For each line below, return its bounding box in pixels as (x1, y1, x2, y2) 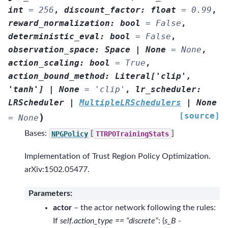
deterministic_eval (8, 32, 100, 42)
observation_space (8, 45, 95, 55)
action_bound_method (8, 71, 105, 81)
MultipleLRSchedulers (79, 98, 181, 108)
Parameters (28, 189, 70, 198)
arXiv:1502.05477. (24, 165, 90, 174)
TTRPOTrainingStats (96, 129, 169, 138)
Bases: (24, 129, 49, 138)
